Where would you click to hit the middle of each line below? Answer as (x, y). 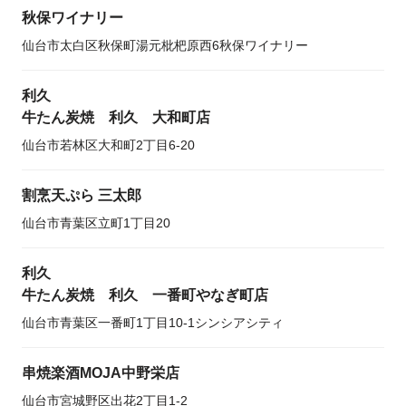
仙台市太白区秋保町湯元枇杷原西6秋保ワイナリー (165, 45)
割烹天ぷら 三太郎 (82, 195)
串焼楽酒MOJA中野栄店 (101, 373)
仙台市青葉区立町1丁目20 (96, 223)
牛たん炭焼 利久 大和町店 (116, 117)
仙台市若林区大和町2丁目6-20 (108, 145)
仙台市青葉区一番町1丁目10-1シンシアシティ (153, 323)
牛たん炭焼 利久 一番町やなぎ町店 (145, 295)
